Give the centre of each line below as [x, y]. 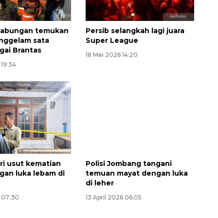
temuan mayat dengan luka [136, 173]
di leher [100, 183]
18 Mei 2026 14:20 [111, 55]
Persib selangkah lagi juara [135, 31]
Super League [112, 41]
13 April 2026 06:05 [113, 198]
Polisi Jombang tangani [128, 164]
